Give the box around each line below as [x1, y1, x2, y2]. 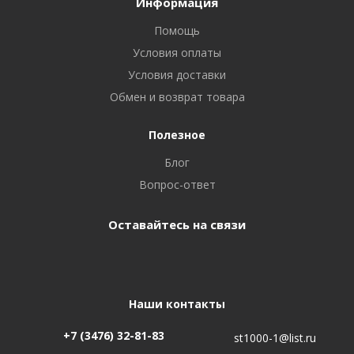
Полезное [149, 127, 205, 142]
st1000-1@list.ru [234, 330, 316, 346]
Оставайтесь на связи [108, 217, 246, 232]
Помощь [154, 23, 200, 38]
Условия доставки [128, 67, 226, 82]
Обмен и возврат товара [109, 89, 245, 104]
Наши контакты [129, 296, 225, 311]
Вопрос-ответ [138, 177, 216, 192]
